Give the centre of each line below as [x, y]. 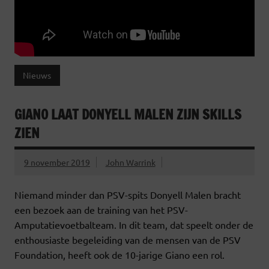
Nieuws [37, 75]
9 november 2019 [57, 162]
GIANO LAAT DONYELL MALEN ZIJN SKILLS [128, 114]
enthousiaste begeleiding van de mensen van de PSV [128, 240]
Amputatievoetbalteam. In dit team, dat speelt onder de [134, 225]
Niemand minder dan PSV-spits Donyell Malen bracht [128, 195]
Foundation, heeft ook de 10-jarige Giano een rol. [119, 255]
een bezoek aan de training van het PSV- [101, 210]
